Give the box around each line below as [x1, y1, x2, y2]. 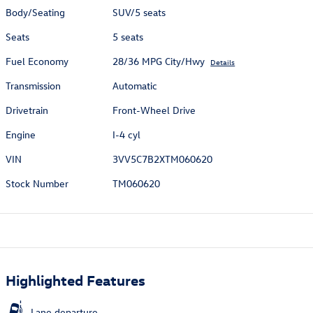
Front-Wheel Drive [112, 103, 196, 117]
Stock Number [6, 177, 68, 191]
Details [210, 57, 235, 68]
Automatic [112, 79, 158, 93]
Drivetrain [6, 103, 48, 117]
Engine [6, 128, 36, 142]
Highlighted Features [6, 270, 145, 289]
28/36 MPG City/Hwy [112, 54, 205, 68]
